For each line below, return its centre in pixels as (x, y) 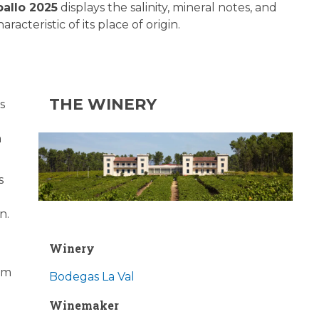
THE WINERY (103, 105)
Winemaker (84, 305)
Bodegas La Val (91, 276)
